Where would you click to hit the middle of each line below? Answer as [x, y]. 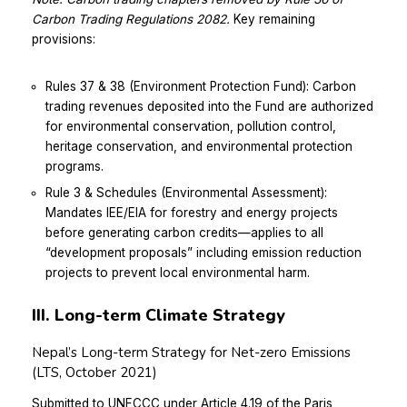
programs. [74, 167]
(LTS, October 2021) [94, 373]
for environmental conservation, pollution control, [191, 127]
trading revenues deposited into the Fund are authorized [209, 107]
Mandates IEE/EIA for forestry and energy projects [192, 213]
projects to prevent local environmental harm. [178, 273]
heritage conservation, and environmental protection [199, 147]
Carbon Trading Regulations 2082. [133, 20]
